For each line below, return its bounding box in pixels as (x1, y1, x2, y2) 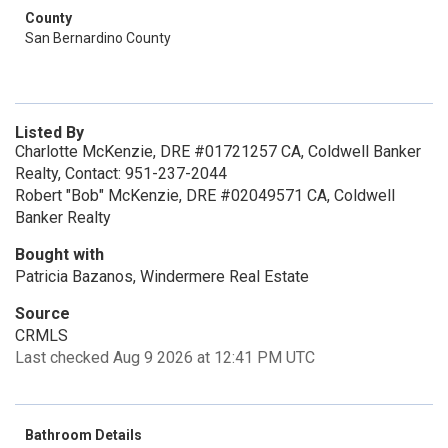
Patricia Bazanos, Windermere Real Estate (15, 267, 309, 286)
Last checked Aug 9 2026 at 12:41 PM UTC (15, 348, 315, 367)
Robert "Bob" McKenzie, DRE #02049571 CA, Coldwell (15, 186, 395, 205)
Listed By (15, 123, 84, 142)
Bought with (15, 245, 104, 264)
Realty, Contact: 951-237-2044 (15, 164, 227, 183)
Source (15, 304, 70, 323)
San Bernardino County (25, 30, 171, 46)
